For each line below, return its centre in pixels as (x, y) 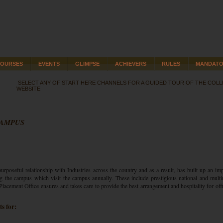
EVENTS (49, 64)
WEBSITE (28, 89)
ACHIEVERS (131, 64)
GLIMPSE (87, 64)
